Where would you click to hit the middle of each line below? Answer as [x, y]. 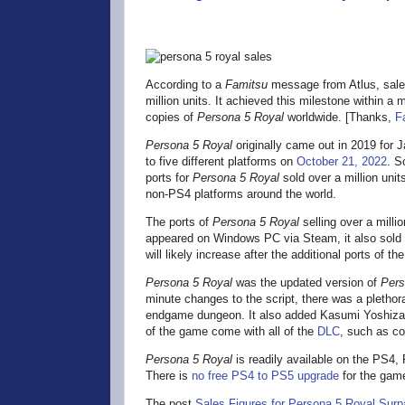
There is [169, 376]
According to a [185, 85]
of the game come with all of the [231, 332]
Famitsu [246, 85]
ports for [169, 178]
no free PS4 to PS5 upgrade [265, 376]
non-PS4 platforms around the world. [241, 194]
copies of [171, 118]
